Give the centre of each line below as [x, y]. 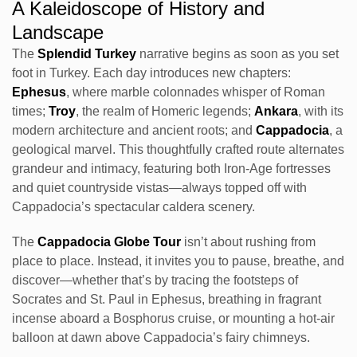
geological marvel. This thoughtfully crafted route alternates [178, 150]
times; [30, 112]
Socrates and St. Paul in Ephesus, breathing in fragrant [167, 300]
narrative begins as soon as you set [237, 54]
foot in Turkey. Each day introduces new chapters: [151, 73]
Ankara [276, 112]
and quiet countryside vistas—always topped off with [159, 188]
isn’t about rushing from [248, 242]
